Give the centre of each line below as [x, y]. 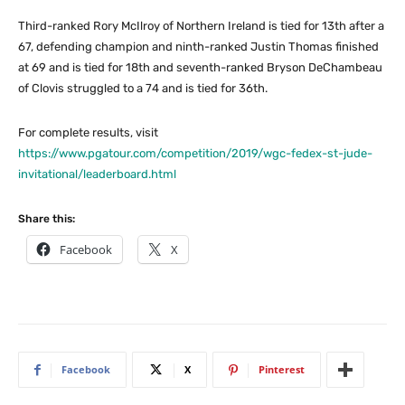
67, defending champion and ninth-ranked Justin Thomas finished [198, 47]
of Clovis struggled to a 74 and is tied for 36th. [143, 89]
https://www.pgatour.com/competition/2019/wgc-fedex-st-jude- [195, 154]
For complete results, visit [88, 133]
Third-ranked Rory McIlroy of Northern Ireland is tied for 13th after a [201, 26]
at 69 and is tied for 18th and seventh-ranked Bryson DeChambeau [200, 68]
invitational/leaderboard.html [97, 174]
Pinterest [282, 370]
